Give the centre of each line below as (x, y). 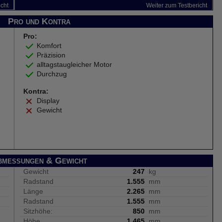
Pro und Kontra (39, 21)
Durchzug (52, 74)
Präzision (51, 55)
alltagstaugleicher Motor (75, 64)
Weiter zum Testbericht (177, 5)
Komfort (49, 46)
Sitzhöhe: (38, 211)
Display (48, 101)
